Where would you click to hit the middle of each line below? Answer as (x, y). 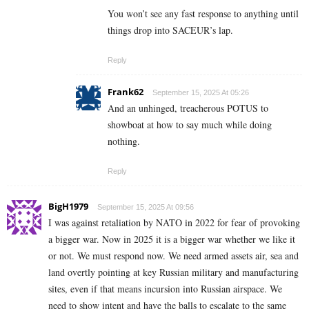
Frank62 (126, 92)
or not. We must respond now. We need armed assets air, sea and (173, 256)
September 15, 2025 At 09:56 (146, 207)
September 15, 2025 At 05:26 (201, 93)
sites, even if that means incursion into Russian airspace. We (165, 289)
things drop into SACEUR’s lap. (170, 30)
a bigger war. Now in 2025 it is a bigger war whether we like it (172, 239)
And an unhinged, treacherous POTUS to (188, 108)
